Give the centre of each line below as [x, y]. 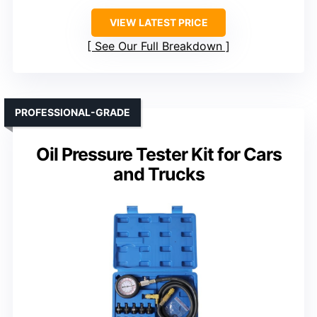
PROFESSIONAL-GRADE [73, 112]
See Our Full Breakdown [158, 46]
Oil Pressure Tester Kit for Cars [158, 154]
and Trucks [158, 174]
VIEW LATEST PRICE [158, 22]
